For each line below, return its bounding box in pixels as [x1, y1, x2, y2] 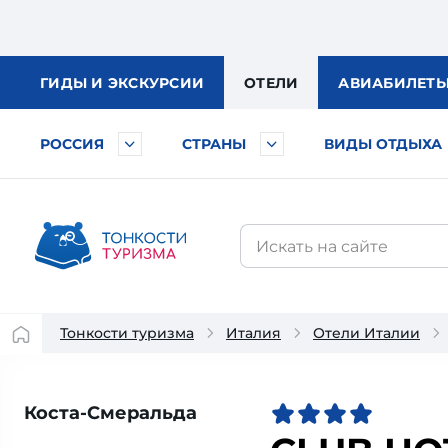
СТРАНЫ [182, 135, 246, 153]
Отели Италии [313, 324, 420, 342]
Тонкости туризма [60, 324, 194, 342]
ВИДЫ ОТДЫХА [324, 135, 442, 153]
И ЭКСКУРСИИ [91, 74, 204, 92]
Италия [226, 324, 281, 342]
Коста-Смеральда [24, 402, 197, 424]
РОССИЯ [40, 135, 104, 153]
